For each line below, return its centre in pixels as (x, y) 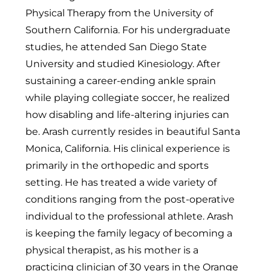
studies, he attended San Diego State (116, 46)
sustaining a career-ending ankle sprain (121, 80)
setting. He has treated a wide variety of (121, 182)
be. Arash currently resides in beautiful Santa (133, 131)
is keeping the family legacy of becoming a (129, 233)
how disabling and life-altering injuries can (127, 114)
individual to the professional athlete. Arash (129, 216)
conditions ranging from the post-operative (130, 199)
